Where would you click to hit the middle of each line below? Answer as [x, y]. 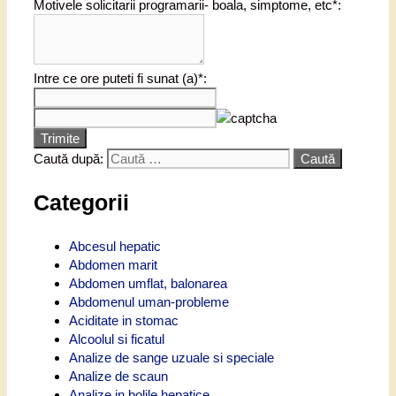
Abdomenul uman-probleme [149, 301]
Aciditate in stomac [124, 320]
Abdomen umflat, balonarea [148, 283]
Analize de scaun [118, 376]
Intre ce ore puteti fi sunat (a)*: [120, 79]
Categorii [81, 203]
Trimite [60, 139]
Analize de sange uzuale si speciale [171, 357]
